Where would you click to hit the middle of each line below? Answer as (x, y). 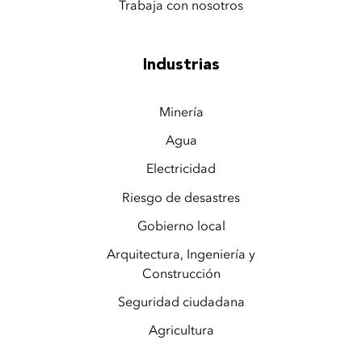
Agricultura (181, 330)
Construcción (181, 273)
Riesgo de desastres (181, 197)
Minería (181, 112)
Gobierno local (181, 225)
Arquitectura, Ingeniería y (181, 254)
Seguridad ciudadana (181, 302)
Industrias (181, 66)
